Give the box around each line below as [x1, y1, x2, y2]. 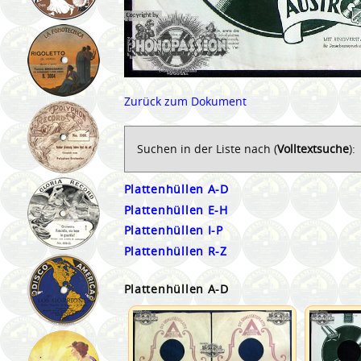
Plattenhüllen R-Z [123, 243, 227, 259]
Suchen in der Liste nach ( [136, 140, 277, 156]
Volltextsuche [276, 140, 349, 156]
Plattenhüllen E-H [123, 201, 228, 218]
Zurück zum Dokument [123, 93, 247, 109]
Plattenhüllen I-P [123, 222, 223, 239]
